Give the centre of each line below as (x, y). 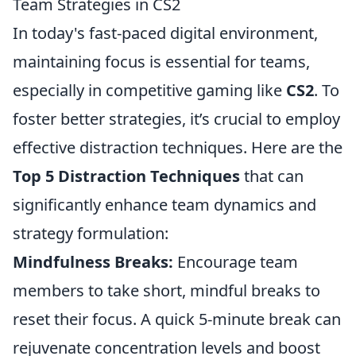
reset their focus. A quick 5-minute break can (177, 319)
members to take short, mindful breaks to (166, 290)
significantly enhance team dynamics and (164, 205)
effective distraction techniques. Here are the (178, 147)
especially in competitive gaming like (149, 90)
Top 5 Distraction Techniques (126, 176)
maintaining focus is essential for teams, (161, 62)
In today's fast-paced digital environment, (165, 33)
